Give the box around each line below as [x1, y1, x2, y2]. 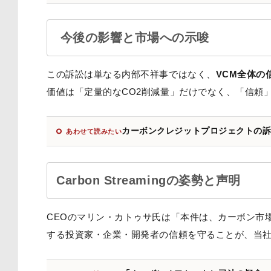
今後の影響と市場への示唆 [56, 31, 210, 45]
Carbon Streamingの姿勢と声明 [56, 174, 241, 188]
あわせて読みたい [66, 128, 122, 135]
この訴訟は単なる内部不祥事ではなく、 [47, 69, 216, 80]
